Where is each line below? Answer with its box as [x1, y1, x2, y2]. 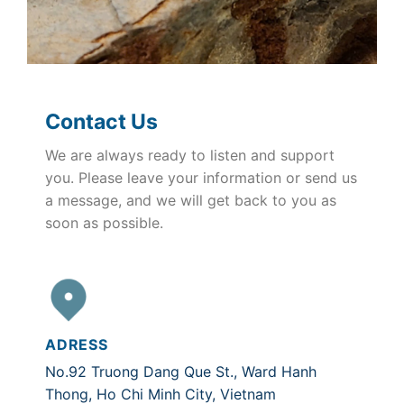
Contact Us [45, 109, 158, 135]
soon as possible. [45, 213, 163, 232]
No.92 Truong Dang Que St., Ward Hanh [45, 363, 317, 381]
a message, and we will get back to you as [45, 190, 336, 209]
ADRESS [45, 335, 108, 353]
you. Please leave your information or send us [45, 168, 357, 187]
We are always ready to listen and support [45, 145, 335, 164]
